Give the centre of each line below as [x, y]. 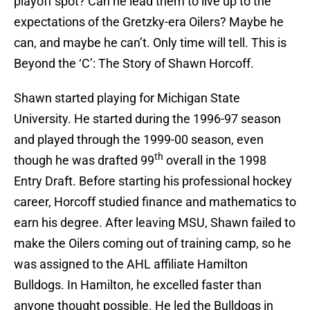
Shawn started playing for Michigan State [127, 98]
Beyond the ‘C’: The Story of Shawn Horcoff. [134, 64]
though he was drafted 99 [84, 161]
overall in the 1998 [215, 161]
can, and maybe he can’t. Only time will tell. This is [150, 43]
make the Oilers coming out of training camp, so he [153, 244]
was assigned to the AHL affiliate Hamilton [131, 264]
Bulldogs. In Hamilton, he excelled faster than [138, 285]
